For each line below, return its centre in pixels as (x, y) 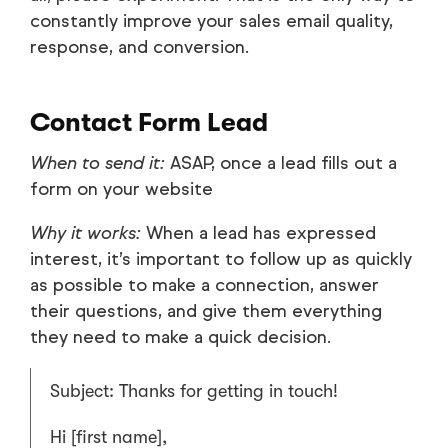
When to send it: (97, 163)
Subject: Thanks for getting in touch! (194, 391)
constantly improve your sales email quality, (211, 21)
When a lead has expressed (258, 233)
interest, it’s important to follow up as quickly (221, 259)
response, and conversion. (139, 47)
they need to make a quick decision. (180, 337)
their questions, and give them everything (206, 311)
